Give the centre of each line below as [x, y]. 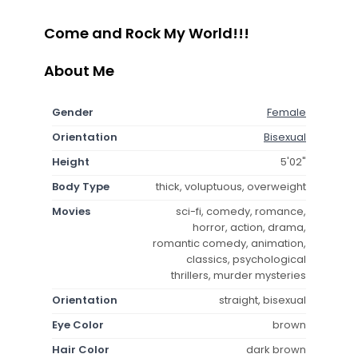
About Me [79, 70]
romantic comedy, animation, [229, 243]
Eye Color [78, 324]
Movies [71, 211]
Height [71, 161]
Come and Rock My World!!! [147, 33]
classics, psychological [246, 259]
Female [286, 112]
